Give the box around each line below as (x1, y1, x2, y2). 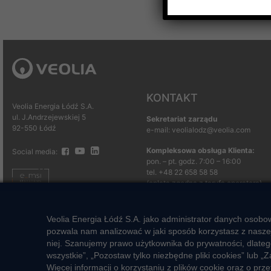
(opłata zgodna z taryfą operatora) (146, 178, 262, 188)
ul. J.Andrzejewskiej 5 (12, 112, 86, 122)
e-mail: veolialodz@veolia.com (146, 125, 250, 134)
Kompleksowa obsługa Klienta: (146, 145, 255, 155)
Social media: (12, 146, 59, 156)
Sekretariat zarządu (146, 114, 217, 123)
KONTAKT (146, 91, 198, 104)
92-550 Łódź (12, 123, 56, 132)
